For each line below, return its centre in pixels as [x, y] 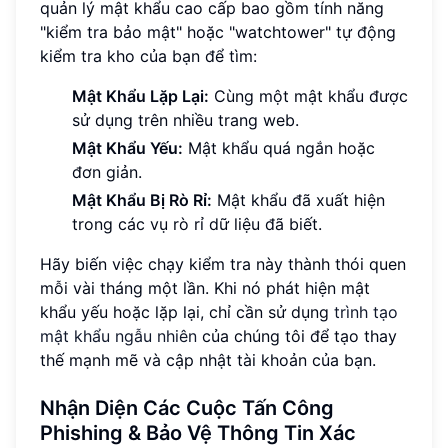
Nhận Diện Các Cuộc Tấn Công [187, 407]
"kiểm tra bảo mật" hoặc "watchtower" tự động [218, 31]
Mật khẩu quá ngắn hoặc [279, 147]
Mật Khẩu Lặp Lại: [140, 95]
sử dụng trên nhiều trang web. [185, 119]
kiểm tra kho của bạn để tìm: [148, 55]
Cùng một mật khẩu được [308, 95]
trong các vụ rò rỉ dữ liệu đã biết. [197, 223]
